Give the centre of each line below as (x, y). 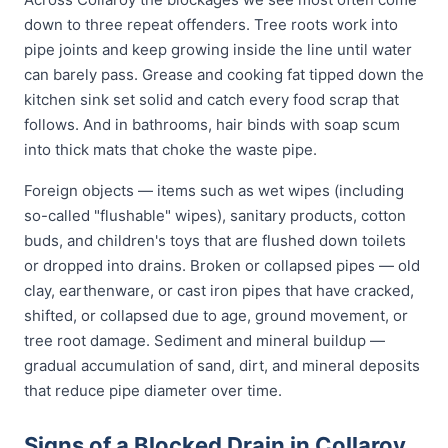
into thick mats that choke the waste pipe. (170, 149)
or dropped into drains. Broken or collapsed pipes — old (222, 265)
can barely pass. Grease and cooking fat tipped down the (224, 74)
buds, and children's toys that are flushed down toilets (215, 240)
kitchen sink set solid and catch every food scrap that (211, 99)
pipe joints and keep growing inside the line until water (218, 49)
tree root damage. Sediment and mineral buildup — (204, 340)
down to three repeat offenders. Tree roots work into (211, 24)
